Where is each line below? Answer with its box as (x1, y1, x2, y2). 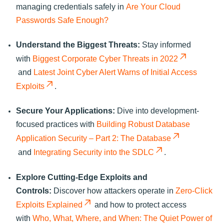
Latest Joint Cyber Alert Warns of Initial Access (33, 68, 197, 77)
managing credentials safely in (16, 2, 124, 11)
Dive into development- (117, 106, 199, 115)
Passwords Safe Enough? (16, 15, 108, 24)
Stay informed (142, 40, 191, 49)
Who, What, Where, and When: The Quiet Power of (32, 213, 212, 222)
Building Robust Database (96, 120, 190, 129)
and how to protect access (94, 200, 186, 209)
